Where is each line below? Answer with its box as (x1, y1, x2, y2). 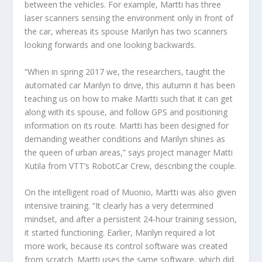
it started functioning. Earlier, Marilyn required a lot (25, 227, 216, 239)
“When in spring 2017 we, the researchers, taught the (25, 65, 226, 77)
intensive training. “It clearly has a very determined (25, 200, 214, 212)
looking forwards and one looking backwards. (25, 39, 196, 51)
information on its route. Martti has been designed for (25, 119, 229, 131)
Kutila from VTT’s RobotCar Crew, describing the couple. (25, 160, 237, 171)
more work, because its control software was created (25, 240, 228, 252)
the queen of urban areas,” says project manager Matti (25, 146, 233, 158)
